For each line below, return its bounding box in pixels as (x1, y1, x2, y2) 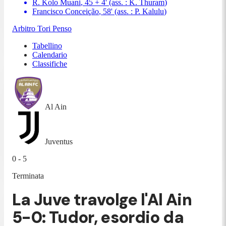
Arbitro (12, 24, 37, 33)
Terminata (12, 172, 44, 180)
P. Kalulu (135, 7, 164, 16)
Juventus (45, 137, 73, 146)
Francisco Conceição (32, 7, 99, 16)
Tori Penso (37, 24, 72, 33)
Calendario (32, 50, 67, 59)
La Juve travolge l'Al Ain (12, 189, 192, 211)
